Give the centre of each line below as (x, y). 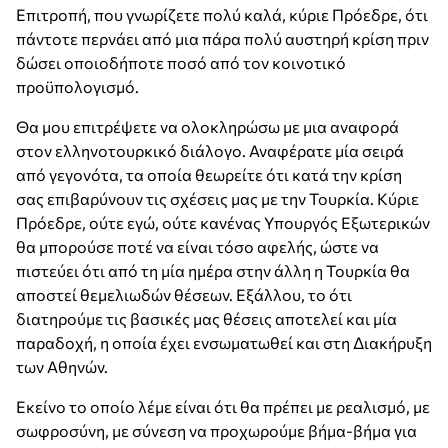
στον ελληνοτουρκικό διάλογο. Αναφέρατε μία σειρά (210, 151)
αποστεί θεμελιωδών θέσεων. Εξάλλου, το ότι (184, 295)
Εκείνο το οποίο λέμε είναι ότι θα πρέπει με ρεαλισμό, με (223, 407)
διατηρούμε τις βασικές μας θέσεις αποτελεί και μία (206, 319)
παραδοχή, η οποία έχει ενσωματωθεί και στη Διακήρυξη (224, 343)
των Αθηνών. (62, 367)
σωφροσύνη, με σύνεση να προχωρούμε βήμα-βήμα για (216, 431)
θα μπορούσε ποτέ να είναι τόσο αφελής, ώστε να (197, 247)
